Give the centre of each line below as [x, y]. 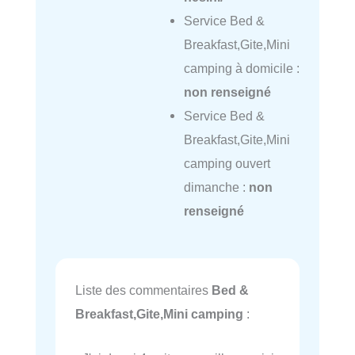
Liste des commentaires [143, 290]
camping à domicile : [241, 69]
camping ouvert [227, 164]
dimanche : [216, 187]
